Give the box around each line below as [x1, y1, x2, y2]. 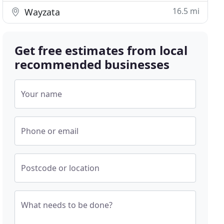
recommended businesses [14, 56, 170, 72]
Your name [21, 88, 62, 99]
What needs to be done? [21, 199, 113, 210]
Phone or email [21, 125, 79, 136]
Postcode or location [21, 162, 100, 173]
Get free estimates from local [14, 42, 188, 58]
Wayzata [22, 6, 60, 18]
